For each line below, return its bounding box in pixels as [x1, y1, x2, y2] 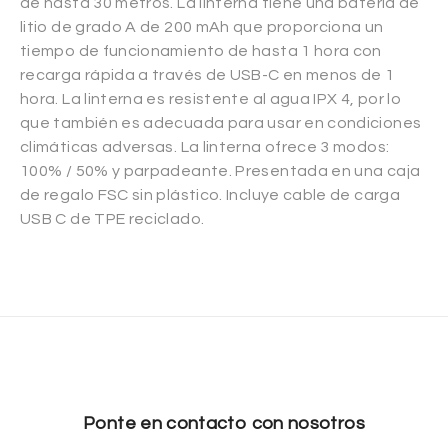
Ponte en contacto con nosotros [83, 413, 365, 433]
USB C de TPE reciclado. [20, 210, 205, 227]
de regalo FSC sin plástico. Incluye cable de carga [20, 186, 400, 203]
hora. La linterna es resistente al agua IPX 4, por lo [20, 90, 402, 107]
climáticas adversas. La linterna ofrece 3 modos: [20, 138, 390, 155]
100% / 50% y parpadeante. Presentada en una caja [20, 162, 421, 179]
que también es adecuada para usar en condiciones [20, 114, 422, 131]
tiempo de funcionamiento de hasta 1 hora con [20, 42, 382, 59]
